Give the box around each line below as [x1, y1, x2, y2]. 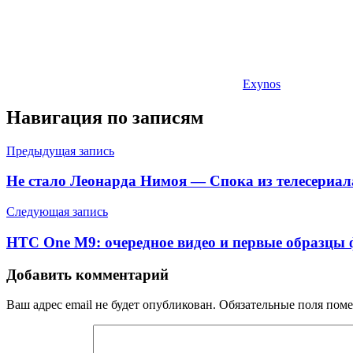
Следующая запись [6, 205, 108, 219]
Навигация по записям [6, 106, 203, 128]
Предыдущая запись [6, 143, 114, 158]
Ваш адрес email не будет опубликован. [6, 298, 216, 312]
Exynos [243, 76, 281, 91]
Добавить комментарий [6, 266, 169, 283]
